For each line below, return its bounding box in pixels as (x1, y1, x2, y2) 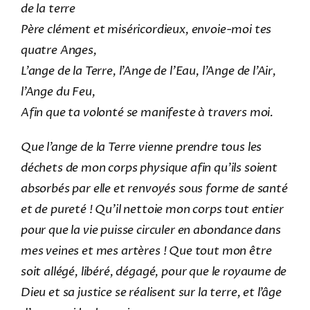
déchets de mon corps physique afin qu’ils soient (20, 159, 277, 176)
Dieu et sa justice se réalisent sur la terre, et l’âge (20, 284, 282, 300)
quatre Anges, (20, 42, 97, 58)
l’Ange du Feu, (20, 83, 95, 100)
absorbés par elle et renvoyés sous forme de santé (20, 180, 288, 197)
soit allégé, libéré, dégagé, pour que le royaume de (20, 263, 287, 280)
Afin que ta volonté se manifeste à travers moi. (20, 104, 273, 120)
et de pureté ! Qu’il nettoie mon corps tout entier (20, 201, 284, 217)
